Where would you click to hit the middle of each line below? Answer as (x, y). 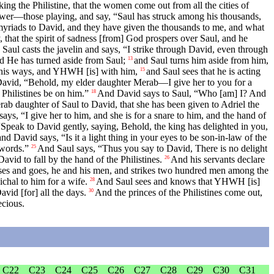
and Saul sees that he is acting (203, 72)
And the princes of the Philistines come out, (179, 193)
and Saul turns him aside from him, (201, 61)
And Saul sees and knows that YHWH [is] (178, 182)
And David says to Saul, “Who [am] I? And (182, 94)
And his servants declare (218, 160)
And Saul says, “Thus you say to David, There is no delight (152, 149)
